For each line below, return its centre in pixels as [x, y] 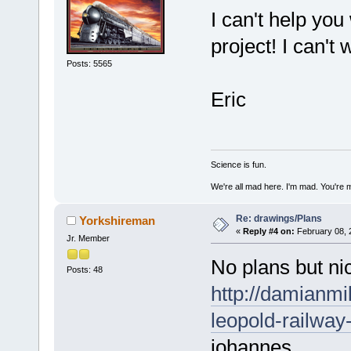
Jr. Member [88, 238]
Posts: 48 [84, 270]
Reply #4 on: [268, 231]
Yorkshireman [118, 220]
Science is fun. [238, 164]
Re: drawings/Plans [279, 218]
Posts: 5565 [89, 63]
